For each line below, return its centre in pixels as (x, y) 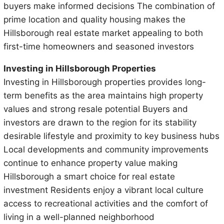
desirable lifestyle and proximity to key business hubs (111, 136)
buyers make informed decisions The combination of (109, 6)
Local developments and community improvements (106, 150)
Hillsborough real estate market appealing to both (103, 33)
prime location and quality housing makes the (94, 20)
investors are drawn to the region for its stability (100, 123)
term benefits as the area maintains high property (103, 96)
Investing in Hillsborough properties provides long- (104, 82)
